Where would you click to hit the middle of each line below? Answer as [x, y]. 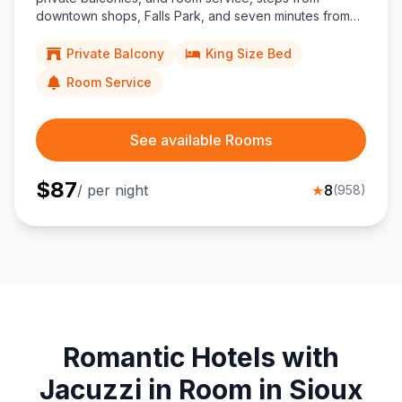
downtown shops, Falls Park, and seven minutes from [193, 16]
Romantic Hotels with [201, 358]
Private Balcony [115, 54]
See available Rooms [201, 140]
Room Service [109, 83]
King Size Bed [249, 54]
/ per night [113, 191]
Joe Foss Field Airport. [102, 34]
